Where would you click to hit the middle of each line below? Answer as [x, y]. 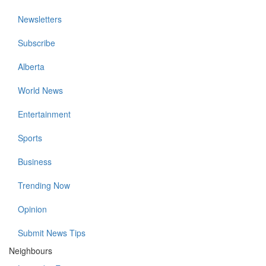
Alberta [31, 67]
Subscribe [37, 43]
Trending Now [44, 186]
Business [35, 162]
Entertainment [44, 114]
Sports [30, 138]
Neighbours [31, 251]
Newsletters [40, 19]
